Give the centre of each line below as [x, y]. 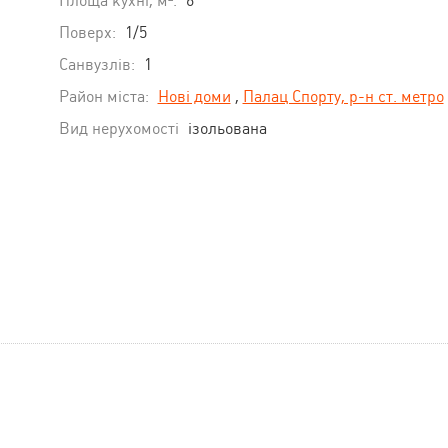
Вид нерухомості [118, 128]
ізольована [227, 128]
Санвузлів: [96, 64]
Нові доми [194, 96]
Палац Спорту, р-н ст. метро [343, 96]
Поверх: [87, 32]
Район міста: [103, 96]
